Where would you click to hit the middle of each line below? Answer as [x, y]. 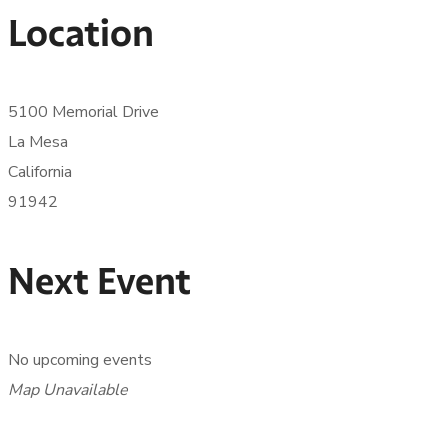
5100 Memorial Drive [83, 112]
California [40, 172]
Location [81, 33]
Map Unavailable [68, 390]
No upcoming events [80, 360]
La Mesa [38, 142]
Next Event [99, 281]
